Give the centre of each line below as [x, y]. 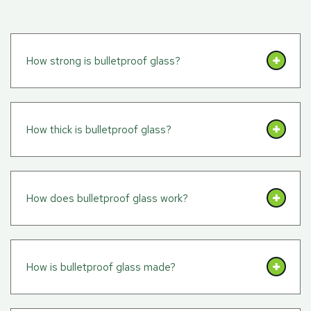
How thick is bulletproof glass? [99, 129]
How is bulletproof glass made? [101, 267]
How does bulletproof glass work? [107, 198]
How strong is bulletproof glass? [103, 60]
